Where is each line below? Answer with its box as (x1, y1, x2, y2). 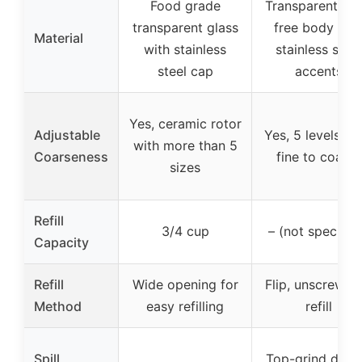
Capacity (34, 234, 89, 250)
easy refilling (146, 298, 224, 314)
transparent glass (132, 19, 238, 36)
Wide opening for (132, 276, 238, 293)
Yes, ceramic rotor (128, 116, 242, 132)
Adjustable (34, 127, 100, 143)
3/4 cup (161, 223, 209, 239)
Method (34, 298, 82, 314)
